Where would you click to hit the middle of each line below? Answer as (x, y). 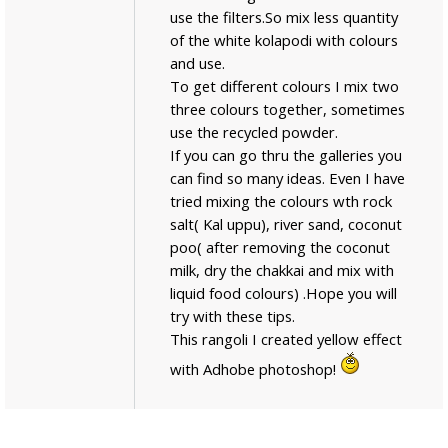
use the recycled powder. (254, 132)
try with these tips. (232, 316)
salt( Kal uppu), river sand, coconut (286, 224)
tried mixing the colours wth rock (281, 201)
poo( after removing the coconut (280, 247)
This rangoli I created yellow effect (286, 339)
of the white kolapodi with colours (284, 40)
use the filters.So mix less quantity (284, 17)
